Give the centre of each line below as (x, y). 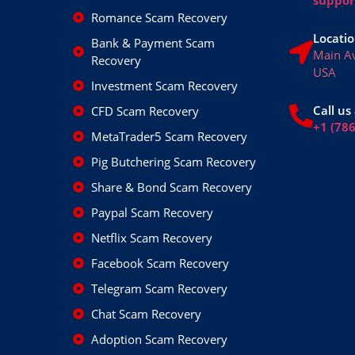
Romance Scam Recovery (159, 17)
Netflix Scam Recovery (151, 237)
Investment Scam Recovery (164, 85)
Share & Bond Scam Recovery (171, 187)
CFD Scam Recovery (145, 111)
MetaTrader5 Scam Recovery (169, 136)
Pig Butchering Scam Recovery (173, 161)
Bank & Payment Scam (153, 42)
